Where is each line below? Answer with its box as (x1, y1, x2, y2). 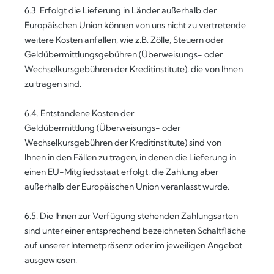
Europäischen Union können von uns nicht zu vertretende (24, 20, 246, 31)
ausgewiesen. (24, 254, 77, 265)
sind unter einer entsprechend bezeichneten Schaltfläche (24, 225, 246, 236)
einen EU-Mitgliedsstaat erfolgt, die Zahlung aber (24, 166, 218, 177)
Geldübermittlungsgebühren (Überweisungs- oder (24, 49, 223, 60)
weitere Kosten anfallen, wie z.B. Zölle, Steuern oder (24, 34, 224, 45)
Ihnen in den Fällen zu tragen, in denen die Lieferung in (24, 152, 236, 163)
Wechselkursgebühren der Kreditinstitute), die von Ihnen (24, 64, 243, 75)
